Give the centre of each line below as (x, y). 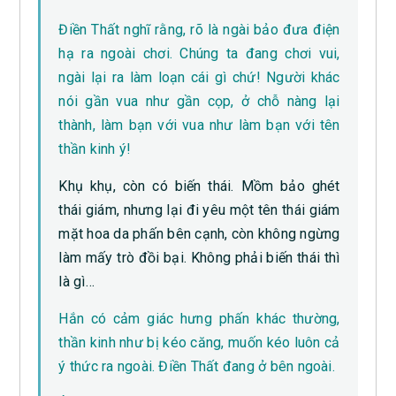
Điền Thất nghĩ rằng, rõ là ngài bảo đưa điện (199, 30)
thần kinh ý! (95, 149)
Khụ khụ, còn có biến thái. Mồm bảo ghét (199, 187)
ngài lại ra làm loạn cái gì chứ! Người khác (199, 78)
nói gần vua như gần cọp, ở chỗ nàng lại (199, 102)
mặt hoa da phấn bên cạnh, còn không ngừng (199, 234)
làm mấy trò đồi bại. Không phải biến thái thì (199, 258)
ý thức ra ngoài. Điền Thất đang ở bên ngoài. (197, 367)
